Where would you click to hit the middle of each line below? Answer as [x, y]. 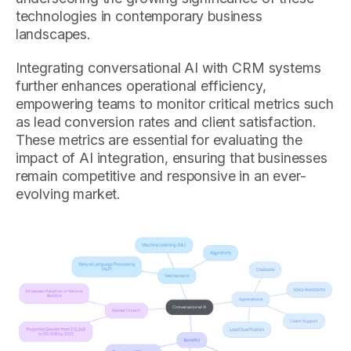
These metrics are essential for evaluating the [159, 140]
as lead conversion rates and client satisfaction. [166, 122]
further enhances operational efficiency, [141, 86]
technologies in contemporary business [139, 16]
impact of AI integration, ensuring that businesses [171, 158]
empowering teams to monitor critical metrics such [174, 104]
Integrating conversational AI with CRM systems [168, 68]
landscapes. [53, 34]
